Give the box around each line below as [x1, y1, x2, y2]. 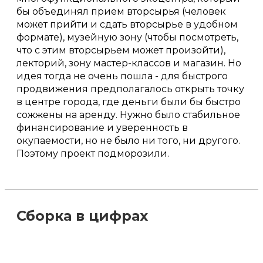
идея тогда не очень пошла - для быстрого [16, 70, 228, 82]
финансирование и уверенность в [16, 122, 188, 134]
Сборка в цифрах [16, 207, 148, 225]
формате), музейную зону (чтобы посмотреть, [16, 32, 238, 43]
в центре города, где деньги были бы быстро [16, 96, 241, 108]
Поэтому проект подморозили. [16, 148, 169, 160]
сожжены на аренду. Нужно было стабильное [16, 109, 240, 121]
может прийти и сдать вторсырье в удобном [16, 19, 238, 31]
